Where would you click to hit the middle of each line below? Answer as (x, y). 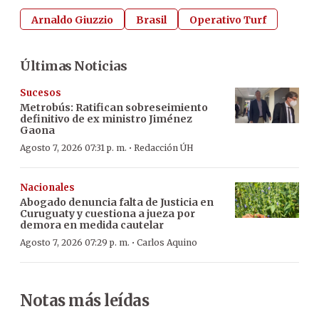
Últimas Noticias (73, 66)
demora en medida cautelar (92, 225)
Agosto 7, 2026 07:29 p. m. (75, 242)
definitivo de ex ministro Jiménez (106, 119)
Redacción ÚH (164, 147)
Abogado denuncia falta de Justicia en (117, 202)
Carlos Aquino (167, 242)
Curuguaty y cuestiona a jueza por (108, 213)
